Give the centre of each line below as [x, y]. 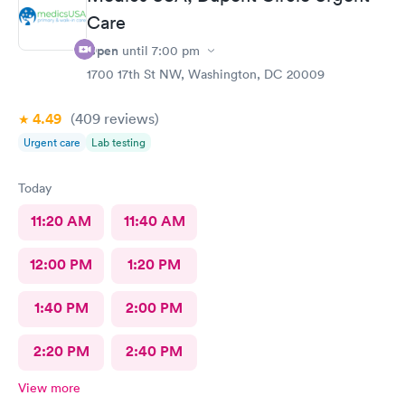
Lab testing [118, 142]
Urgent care [52, 142]
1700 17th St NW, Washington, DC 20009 [206, 74]
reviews [127, 118]
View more [49, 388]
